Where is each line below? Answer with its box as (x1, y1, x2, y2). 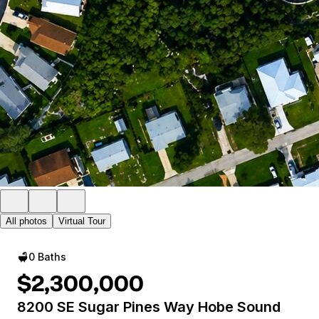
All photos (6, 216, 47, 226)
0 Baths (28, 251, 66, 263)
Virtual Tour (58, 216, 105, 226)
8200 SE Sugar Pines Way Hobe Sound (17, 298, 281, 315)
